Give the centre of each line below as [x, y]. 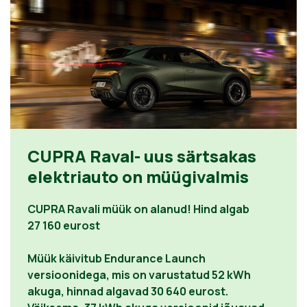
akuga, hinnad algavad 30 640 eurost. [128, 292]
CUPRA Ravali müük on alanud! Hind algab [138, 209]
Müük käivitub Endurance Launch [116, 259]
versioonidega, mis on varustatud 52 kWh [139, 275]
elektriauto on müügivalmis [138, 177]
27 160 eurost [64, 226]
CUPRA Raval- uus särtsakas [142, 156]
